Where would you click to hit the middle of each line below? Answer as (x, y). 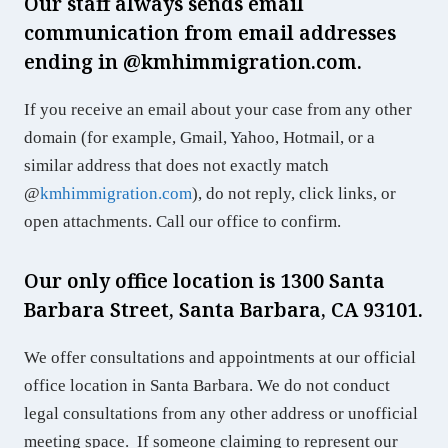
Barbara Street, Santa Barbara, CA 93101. (223, 309)
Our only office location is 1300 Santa (204, 280)
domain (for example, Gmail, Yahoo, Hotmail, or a (199, 137)
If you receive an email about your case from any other (217, 109)
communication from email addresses (209, 32)
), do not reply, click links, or (293, 193)
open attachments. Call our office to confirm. (182, 221)
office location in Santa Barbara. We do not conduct (206, 385)
